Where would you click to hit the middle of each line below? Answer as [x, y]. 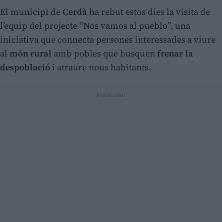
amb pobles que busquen [104, 54]
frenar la [175, 54]
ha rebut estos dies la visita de [150, 12]
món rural [30, 54]
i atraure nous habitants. [101, 67]
